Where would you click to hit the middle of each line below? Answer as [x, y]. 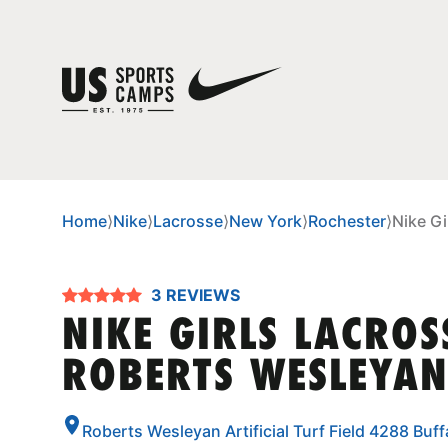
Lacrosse [188, 221]
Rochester [347, 221]
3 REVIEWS [203, 295]
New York [265, 221]
